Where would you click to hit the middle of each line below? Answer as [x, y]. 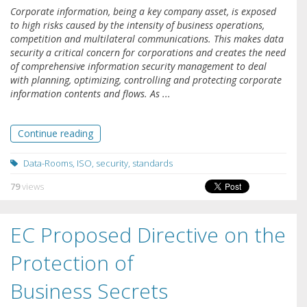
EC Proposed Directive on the [148, 235]
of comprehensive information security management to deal [138, 66]
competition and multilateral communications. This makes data [147, 39]
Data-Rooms [48, 163]
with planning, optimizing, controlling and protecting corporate [146, 80]
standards [152, 163]
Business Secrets [89, 291]
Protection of [72, 263]
